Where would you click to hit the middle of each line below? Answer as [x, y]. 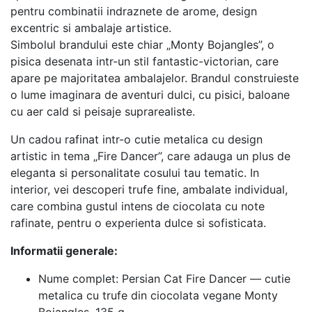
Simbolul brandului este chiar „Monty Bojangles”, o [142, 44]
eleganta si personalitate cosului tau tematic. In [135, 172]
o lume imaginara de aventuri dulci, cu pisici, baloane [150, 94]
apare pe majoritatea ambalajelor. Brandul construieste [155, 78]
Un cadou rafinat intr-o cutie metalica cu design [136, 139]
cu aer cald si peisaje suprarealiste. [103, 111]
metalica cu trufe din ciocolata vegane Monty [158, 295]
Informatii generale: [64, 250]
